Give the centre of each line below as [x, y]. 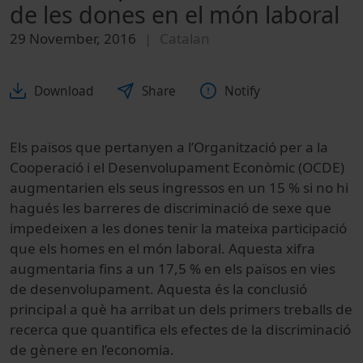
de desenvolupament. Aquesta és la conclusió [158, 288]
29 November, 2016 [73, 39]
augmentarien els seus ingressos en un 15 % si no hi [179, 187]
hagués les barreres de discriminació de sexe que [171, 207]
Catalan [185, 39]
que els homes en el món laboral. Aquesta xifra [162, 248]
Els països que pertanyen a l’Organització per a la [169, 147]
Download [64, 91]
